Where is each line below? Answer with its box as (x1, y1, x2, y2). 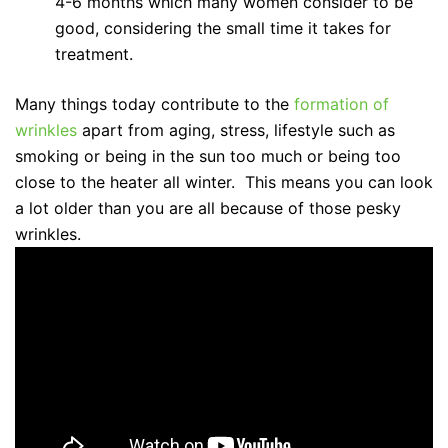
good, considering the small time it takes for (55, 17, 391, 38)
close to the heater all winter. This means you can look (15, 171, 433, 192)
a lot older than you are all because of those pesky (15, 197, 401, 218)
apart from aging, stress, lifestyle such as (77, 119, 395, 140)
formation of (294, 93, 389, 114)
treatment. (55, 43, 133, 64)
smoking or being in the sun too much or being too (15, 145, 401, 166)
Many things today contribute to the (15, 93, 294, 114)
